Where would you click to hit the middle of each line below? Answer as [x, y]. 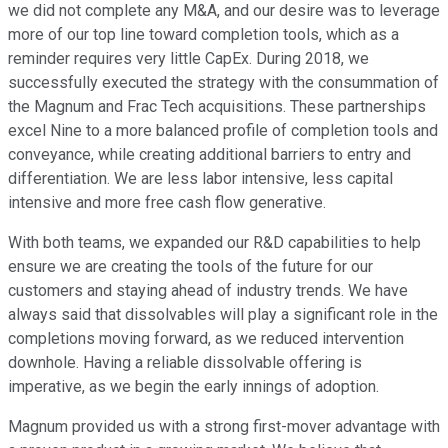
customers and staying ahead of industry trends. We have [208, 291]
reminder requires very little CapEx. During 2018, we [188, 59]
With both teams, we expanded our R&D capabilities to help [214, 243]
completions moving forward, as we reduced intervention [206, 339]
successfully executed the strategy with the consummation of [223, 83]
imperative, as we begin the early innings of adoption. [193, 387]
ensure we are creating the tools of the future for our [190, 267]
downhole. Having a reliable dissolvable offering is [185, 363]
